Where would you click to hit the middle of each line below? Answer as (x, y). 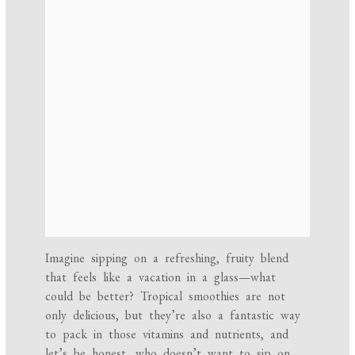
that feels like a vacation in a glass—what (161, 277)
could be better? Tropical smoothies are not (166, 296)
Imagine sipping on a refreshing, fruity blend (167, 258)
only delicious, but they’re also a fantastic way (173, 315)
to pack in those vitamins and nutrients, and (167, 334)
